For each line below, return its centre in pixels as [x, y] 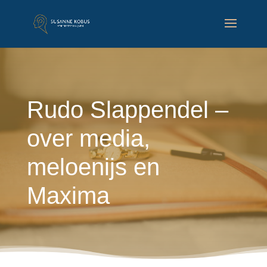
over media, [88, 138]
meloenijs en [93, 167]
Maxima [68, 195]
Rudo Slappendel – [127, 110]
